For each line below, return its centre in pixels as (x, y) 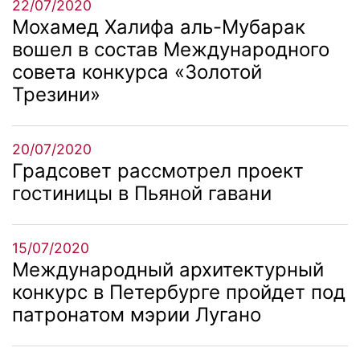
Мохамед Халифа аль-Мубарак (159, 27)
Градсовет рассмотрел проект (158, 170)
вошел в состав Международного (171, 49)
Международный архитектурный (168, 269)
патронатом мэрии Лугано (137, 314)
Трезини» (56, 94)
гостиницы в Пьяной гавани (142, 193)
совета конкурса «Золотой (137, 72)
